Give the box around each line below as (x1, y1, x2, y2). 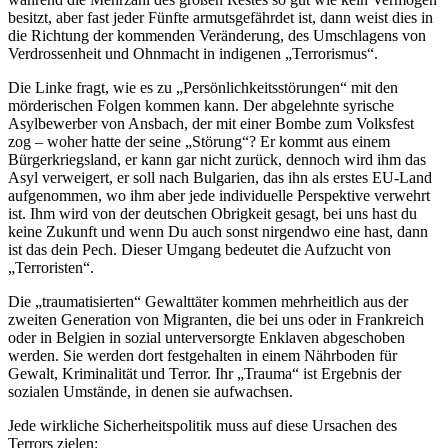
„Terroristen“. (8, 259, 102, 277)
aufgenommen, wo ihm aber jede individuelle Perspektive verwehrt (8, 187, 430, 205)
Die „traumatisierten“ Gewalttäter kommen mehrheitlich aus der (8, 293, 408, 311)
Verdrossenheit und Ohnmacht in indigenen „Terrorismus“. (8, 45, 378, 63)
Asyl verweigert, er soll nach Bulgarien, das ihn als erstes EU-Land (8, 169, 432, 187)
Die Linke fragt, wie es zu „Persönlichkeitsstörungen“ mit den (8, 79, 398, 97)
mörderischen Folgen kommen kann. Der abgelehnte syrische (8, 97, 394, 115)
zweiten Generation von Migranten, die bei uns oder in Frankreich (8, 311, 424, 329)
